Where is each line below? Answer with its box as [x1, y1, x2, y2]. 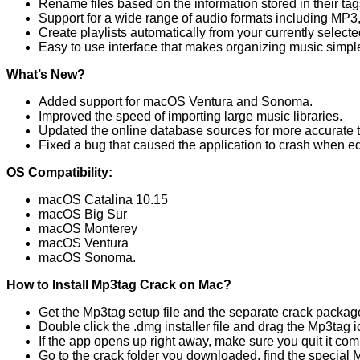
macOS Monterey [39, 221, 137, 235]
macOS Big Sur [39, 207, 127, 221]
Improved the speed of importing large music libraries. [39, 108, 342, 123]
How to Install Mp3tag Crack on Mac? [6, 277, 231, 292]
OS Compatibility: [6, 165, 112, 179]
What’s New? [6, 67, 85, 81]
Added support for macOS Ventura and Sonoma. [39, 94, 313, 108]
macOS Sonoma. [39, 250, 136, 264]
